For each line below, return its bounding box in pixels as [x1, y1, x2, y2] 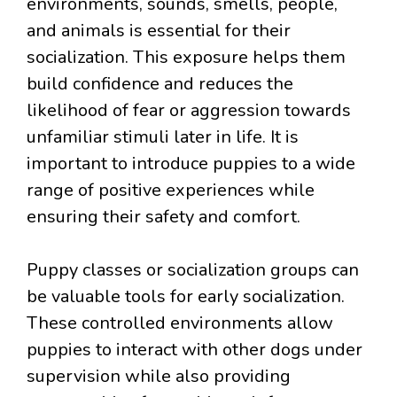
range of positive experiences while [27, 177, 315, 202]
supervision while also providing [27, 363, 291, 388]
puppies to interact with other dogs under [27, 337, 362, 362]
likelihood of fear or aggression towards [27, 97, 351, 122]
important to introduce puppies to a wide [27, 151, 355, 175]
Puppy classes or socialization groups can [27, 257, 359, 282]
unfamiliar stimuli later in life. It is [27, 124, 299, 149]
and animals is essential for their [27, 18, 291, 43]
